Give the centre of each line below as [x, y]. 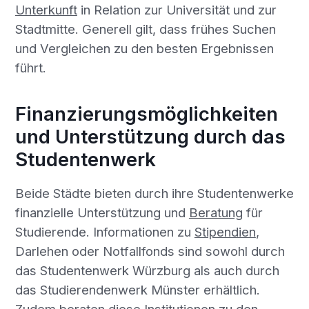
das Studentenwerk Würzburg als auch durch [147, 271]
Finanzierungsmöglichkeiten [146, 113]
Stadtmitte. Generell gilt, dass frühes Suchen [145, 29]
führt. [30, 68]
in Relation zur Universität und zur [177, 10]
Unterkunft [46, 10]
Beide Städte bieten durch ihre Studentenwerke [154, 193]
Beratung [216, 213]
